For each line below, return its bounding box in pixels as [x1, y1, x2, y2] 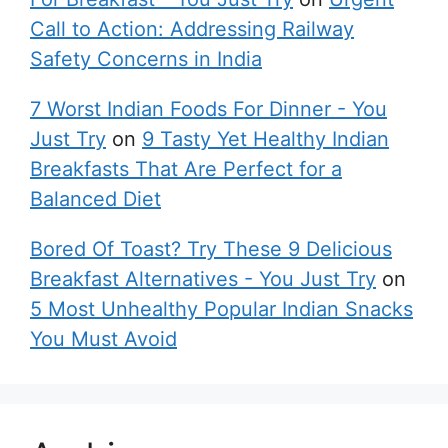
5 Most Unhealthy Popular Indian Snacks [30, 297, 413, 321]
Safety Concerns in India [30, 47, 262, 71]
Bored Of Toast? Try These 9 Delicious [30, 237, 392, 261]
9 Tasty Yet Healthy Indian [142, 127, 389, 151]
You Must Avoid [30, 327, 177, 351]
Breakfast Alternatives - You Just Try [30, 267, 376, 291]
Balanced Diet [30, 187, 161, 211]
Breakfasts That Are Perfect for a [30, 157, 342, 181]
